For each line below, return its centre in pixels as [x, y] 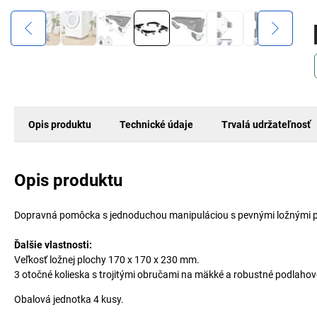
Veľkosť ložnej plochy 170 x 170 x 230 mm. [107, 260]
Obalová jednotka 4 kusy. [69, 299]
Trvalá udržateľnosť [266, 124]
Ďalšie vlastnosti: [53, 245]
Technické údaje [156, 124]
